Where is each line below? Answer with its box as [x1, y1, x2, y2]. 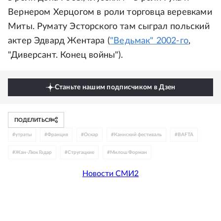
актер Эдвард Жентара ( [8, 37, 110, 45]
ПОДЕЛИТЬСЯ [14, 117, 52, 123]
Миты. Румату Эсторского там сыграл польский [8, 22, 210, 31]
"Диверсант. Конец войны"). [8, 51, 123, 60]
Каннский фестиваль [114, 132, 162, 137]
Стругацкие [68, 150, 94, 155]
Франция [47, 132, 68, 137]
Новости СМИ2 [82, 170, 139, 178]
